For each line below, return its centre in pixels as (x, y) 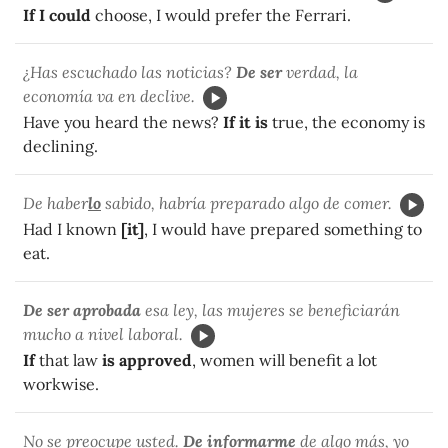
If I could (57, 14)
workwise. (61, 383)
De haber (55, 202)
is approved (145, 359)
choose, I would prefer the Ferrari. (221, 14)
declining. (60, 145)
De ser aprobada (82, 309)
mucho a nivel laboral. (103, 333)
